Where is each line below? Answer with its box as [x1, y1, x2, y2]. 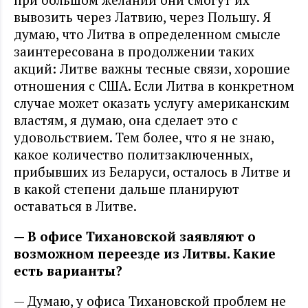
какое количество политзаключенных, [14, 145, 252, 163]
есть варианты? [14, 261, 122, 279]
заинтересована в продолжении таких [14, 42, 254, 60]
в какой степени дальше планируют [14, 179, 239, 197]
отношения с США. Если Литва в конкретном [14, 76, 294, 94]
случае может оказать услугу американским [14, 93, 289, 111]
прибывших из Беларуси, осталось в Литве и [14, 162, 291, 180]
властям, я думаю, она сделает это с [14, 111, 238, 129]
